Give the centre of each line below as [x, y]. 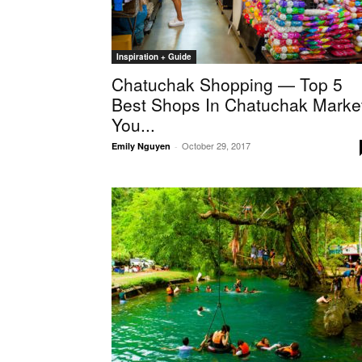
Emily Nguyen [141, 146]
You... [133, 124]
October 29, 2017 [216, 145]
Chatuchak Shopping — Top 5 [227, 84]
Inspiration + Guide [154, 57]
